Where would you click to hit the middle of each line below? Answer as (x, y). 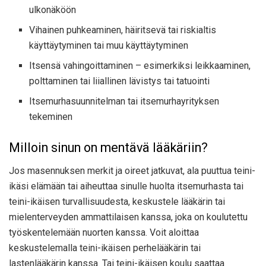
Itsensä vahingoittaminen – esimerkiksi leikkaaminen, (140, 66)
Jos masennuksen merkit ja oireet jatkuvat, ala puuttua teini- (132, 170)
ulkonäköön (53, 10)
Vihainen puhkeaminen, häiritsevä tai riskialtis (123, 30)
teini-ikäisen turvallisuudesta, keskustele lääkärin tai (117, 201)
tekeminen (51, 117)
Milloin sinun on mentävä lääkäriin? (108, 148)
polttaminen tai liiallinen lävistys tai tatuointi (120, 81)
